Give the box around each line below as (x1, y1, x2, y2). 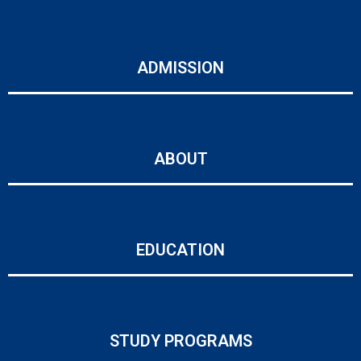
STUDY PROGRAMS (109, 331, 252, 351)
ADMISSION (137, 58, 224, 78)
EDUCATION (136, 240, 225, 260)
